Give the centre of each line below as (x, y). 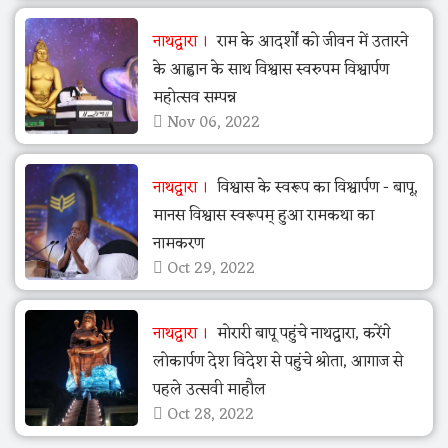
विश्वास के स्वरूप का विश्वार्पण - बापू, (315, 188)
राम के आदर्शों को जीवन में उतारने (310, 42)
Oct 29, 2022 (208, 269)
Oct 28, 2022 (208, 415)
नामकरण (178, 244)
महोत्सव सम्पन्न (194, 98)
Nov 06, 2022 (211, 123)
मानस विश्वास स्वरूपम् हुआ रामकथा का (263, 216)
